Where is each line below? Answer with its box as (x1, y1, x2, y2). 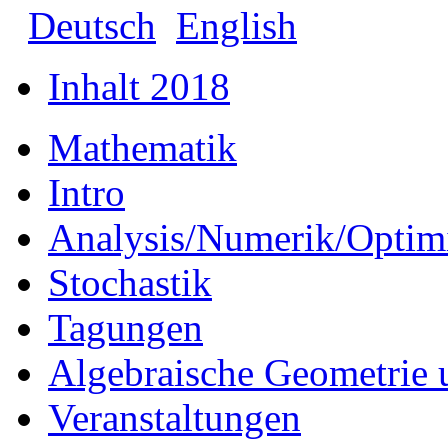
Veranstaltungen (48, 395, 301, 439)
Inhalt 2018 (48, 64, 230, 108)
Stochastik (48, 260, 212, 304)
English (176, 3, 297, 47)
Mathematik (48, 125, 237, 169)
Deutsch (28, 3, 156, 47)
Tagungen (48, 305, 203, 349)
